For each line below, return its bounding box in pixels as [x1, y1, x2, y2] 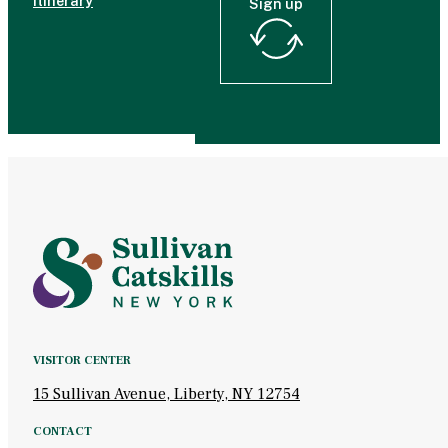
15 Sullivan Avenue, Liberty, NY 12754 [33, 383, 300, 404]
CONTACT [33, 423, 92, 439]
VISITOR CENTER [33, 352, 131, 368]
